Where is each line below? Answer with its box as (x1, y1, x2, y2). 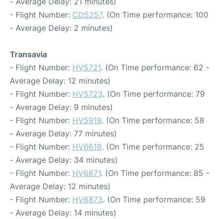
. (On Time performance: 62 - (101, 62, 209, 72)
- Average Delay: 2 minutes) (10, 22, 113, 33)
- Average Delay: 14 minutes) (10, 207, 116, 218)
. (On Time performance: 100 (102, 9, 208, 20)
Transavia (10, 49, 47, 59)
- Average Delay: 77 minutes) (10, 128, 117, 138)
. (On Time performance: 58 (102, 115, 204, 125)
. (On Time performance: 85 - (101, 168, 209, 178)
